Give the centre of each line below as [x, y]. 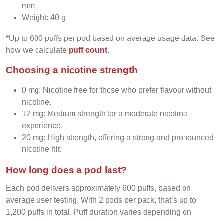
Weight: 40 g [44, 18]
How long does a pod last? [66, 170]
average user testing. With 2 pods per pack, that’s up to [101, 200]
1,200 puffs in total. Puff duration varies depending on [99, 212]
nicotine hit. [42, 149]
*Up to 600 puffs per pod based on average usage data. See [110, 38]
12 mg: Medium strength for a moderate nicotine [105, 114]
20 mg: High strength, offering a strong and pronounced [118, 138]
